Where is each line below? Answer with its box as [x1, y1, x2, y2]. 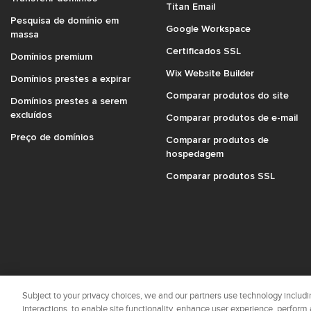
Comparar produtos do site [166, 89, 289, 101]
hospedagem [166, 147, 224, 159]
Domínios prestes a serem [10, 94, 127, 106]
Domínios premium [10, 50, 92, 62]
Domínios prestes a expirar [10, 72, 131, 84]
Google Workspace [166, 22, 251, 34]
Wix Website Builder [166, 67, 254, 78]
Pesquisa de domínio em [10, 14, 119, 26]
